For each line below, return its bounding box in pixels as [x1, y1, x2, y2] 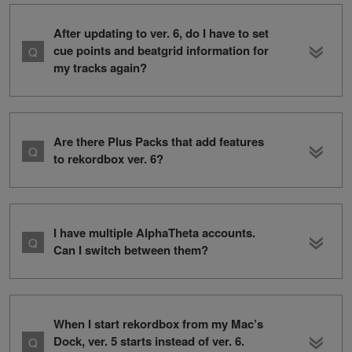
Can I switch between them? [53, 240, 208, 258]
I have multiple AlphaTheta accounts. [53, 223, 255, 241]
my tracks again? [53, 58, 147, 76]
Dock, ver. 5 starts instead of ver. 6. [53, 332, 244, 350]
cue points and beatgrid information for [53, 41, 269, 59]
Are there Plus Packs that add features [53, 132, 264, 150]
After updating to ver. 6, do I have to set [53, 24, 269, 42]
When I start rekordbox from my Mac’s [53, 314, 263, 332]
